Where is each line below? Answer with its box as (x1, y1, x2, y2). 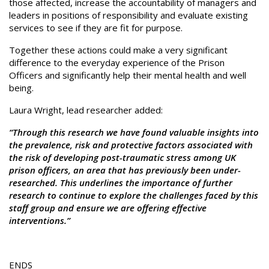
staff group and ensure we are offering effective (9, 202, 207, 214)
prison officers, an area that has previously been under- (9, 164, 241, 176)
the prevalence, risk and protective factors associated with (9, 139, 253, 151)
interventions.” (9, 214, 73, 226)
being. (9, 82, 34, 94)
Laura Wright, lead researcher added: (9, 104, 163, 116)
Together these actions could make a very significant (9, 44, 228, 56)
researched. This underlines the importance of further (9, 177, 232, 189)
